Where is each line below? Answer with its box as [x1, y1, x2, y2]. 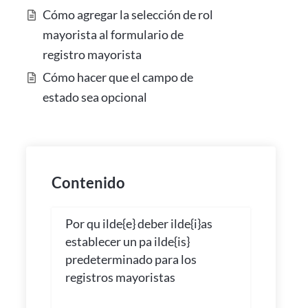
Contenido [51, 173, 125, 192]
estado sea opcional [43, 89, 148, 105]
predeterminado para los [65, 251, 197, 267]
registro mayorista [43, 46, 142, 62]
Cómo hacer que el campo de [43, 69, 194, 85]
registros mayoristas [65, 269, 175, 285]
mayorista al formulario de [43, 26, 184, 42]
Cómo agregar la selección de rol [43, 6, 214, 22]
